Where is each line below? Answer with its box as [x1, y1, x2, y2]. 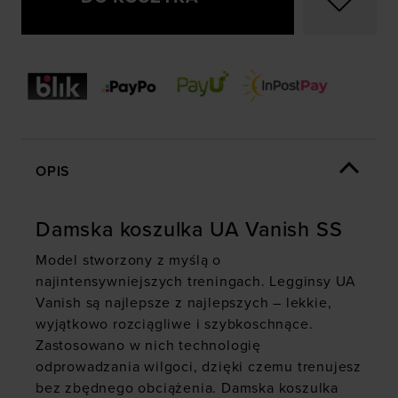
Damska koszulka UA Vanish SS [36, 217, 343, 243]
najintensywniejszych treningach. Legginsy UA [36, 273, 357, 291]
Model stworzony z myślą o [36, 251, 222, 270]
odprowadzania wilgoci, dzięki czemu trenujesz [36, 358, 362, 377]
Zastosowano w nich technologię [36, 337, 262, 355]
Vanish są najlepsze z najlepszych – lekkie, [36, 294, 332, 313]
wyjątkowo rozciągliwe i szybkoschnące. [36, 315, 314, 334]
